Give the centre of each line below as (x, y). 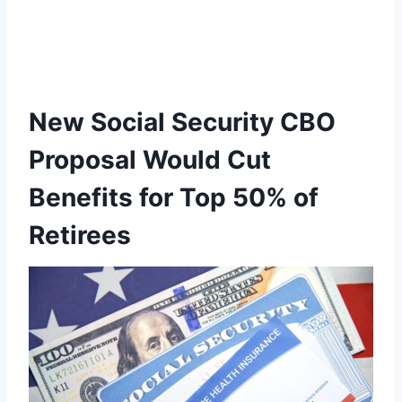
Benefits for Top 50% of (174, 198)
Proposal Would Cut (150, 160)
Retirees (80, 236)
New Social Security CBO (182, 122)
